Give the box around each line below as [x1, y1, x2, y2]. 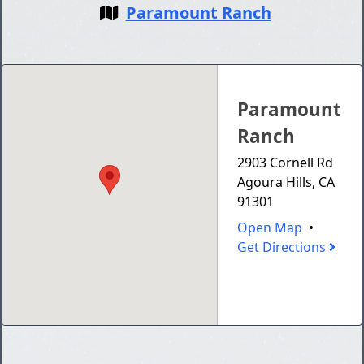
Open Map [237, 219, 303, 236]
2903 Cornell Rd [237, 154, 334, 171]
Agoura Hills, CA [237, 173, 336, 191]
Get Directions [237, 238, 330, 256]
